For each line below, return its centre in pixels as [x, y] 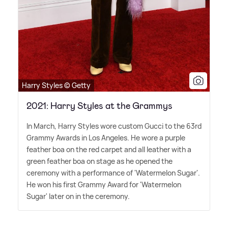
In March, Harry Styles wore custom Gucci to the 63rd [114, 126]
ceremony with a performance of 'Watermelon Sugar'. [113, 173]
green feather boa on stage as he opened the [99, 161]
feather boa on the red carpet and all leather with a [109, 149]
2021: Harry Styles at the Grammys [99, 106]
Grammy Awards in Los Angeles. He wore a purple [106, 137]
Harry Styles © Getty [56, 85]
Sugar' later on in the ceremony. [78, 196]
